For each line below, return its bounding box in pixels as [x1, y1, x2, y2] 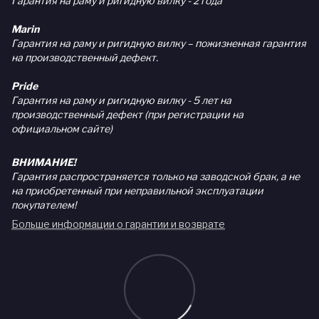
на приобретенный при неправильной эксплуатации [11, 184, 263, 197]
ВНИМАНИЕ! [11, 155, 76, 168]
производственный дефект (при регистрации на [11, 108, 244, 120]
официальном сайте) [11, 122, 113, 135]
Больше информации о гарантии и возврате [11, 217, 225, 230]
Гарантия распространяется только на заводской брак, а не [11, 169, 300, 182]
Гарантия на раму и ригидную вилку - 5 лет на [11, 93, 231, 106]
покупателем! [11, 198, 76, 211]
